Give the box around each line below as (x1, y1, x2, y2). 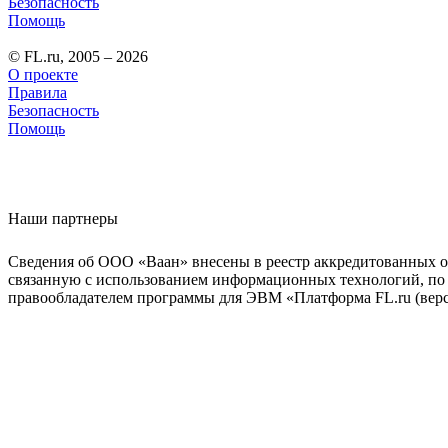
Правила (8, 83, 67, 101)
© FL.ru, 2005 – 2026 (8, 47, 148, 65)
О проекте (8, 65, 78, 83)
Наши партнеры (8, 209, 118, 227)
